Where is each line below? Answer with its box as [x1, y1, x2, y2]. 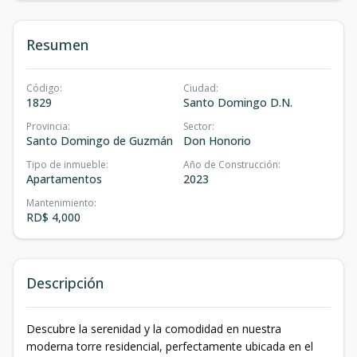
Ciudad [183, 81, 216, 95]
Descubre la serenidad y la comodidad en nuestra [26, 321, 281, 336]
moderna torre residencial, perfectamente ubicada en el [26, 339, 313, 354]
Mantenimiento [26, 196, 94, 210]
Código [26, 81, 60, 95]
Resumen [26, 35, 88, 54]
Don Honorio [183, 133, 251, 148]
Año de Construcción [183, 158, 278, 171]
